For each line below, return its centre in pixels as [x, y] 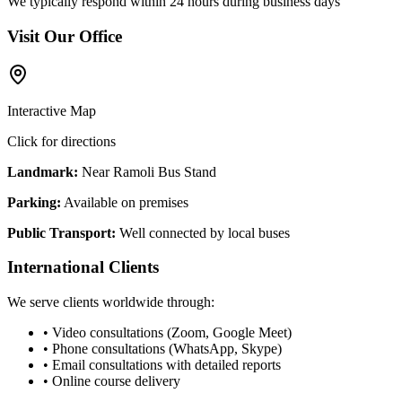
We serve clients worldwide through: [111, 302]
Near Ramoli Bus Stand [147, 171]
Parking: [34, 202]
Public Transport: [61, 232]
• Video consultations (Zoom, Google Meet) [167, 333]
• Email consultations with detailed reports [162, 365]
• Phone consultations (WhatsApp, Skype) [162, 349]
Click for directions [61, 141]
